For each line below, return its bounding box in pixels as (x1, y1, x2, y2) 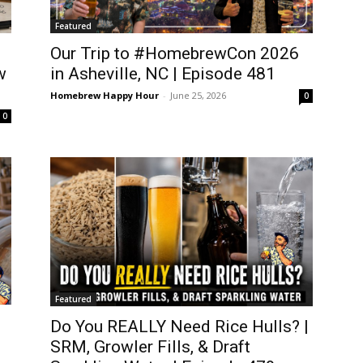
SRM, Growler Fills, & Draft (50, 336, 250, 357)
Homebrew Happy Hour (50, 89, 159, 102)
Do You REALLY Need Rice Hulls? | (50, 316, 309, 336)
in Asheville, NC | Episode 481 (50, 64, 275, 84)
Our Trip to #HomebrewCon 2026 (50, 44, 299, 64)
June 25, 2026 (170, 89, 226, 102)
